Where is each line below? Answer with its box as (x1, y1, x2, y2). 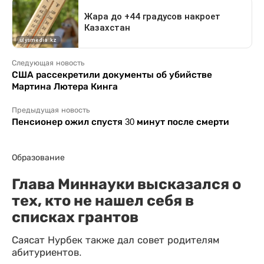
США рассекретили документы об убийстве (12, 70, 212, 80)
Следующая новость (12, 59, 84, 68)
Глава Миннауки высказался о (12, 175, 241, 193)
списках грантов (12, 208, 138, 226)
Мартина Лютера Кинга (12, 81, 118, 92)
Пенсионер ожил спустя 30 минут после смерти (12, 117, 229, 127)
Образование (12, 153, 65, 163)
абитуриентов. (12, 247, 82, 259)
